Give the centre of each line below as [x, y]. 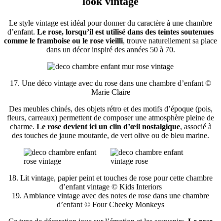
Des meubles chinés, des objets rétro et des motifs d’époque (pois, [110, 109]
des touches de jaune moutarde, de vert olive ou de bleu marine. [110, 136]
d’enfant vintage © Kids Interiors [110, 187]
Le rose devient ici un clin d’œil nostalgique [108, 127]
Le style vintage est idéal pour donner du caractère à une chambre [110, 23]
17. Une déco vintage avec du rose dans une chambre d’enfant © [110, 83]
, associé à [196, 127]
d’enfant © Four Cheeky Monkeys [110, 205]
